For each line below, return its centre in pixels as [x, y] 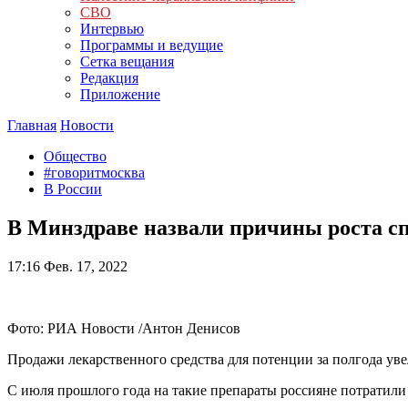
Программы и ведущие [152, 45]
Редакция [109, 78]
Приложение [120, 94]
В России [73, 189]
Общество [75, 156]
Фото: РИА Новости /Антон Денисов [124, 328]
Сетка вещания [127, 61]
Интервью [112, 29]
